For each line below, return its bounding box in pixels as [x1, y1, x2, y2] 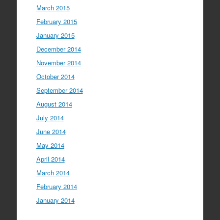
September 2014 [36, 85, 83, 95]
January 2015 [36, 30, 75, 40]
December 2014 [36, 44, 81, 54]
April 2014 [36, 154, 65, 164]
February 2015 [36, 16, 77, 26]
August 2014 [36, 99, 72, 109]
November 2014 [36, 57, 81, 67]
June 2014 [36, 126, 66, 136]
